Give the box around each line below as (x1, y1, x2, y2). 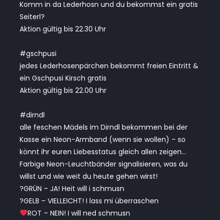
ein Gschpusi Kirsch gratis (20, 73, 107, 83)
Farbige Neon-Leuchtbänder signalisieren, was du (20, 159, 188, 169)
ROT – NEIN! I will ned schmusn (27, 208, 130, 218)
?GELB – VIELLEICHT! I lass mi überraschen (20, 195, 159, 206)
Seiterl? (20, 11, 45, 22)
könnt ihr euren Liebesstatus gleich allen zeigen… (20, 146, 186, 157)
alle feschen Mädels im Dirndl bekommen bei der (20, 122, 188, 132)
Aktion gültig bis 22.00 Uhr (20, 85, 107, 95)
